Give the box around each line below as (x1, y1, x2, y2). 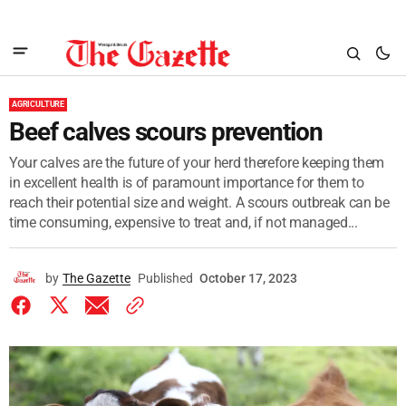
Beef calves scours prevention (9, 117, 323, 147)
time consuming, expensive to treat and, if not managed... (9, 214, 358, 231)
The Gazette (63, 271, 130, 285)
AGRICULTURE (12, 100, 65, 109)
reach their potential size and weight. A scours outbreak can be (9, 194, 390, 211)
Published (138, 271, 193, 285)
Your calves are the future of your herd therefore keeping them (9, 154, 385, 171)
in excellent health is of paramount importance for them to (9, 174, 364, 191)
